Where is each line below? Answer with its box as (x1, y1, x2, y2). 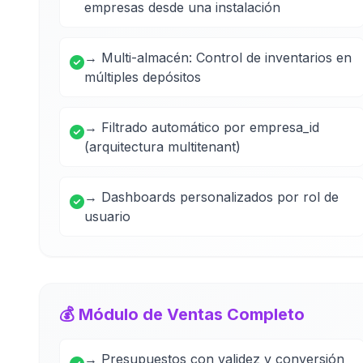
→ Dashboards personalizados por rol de (84, 189, 339, 205)
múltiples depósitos (84, 69, 201, 85)
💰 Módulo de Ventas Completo (59, 305, 305, 324)
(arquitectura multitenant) (84, 139, 241, 155)
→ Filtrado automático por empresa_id (84, 119, 319, 135)
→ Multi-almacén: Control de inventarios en (84, 49, 352, 66)
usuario (84, 208, 130, 224)
